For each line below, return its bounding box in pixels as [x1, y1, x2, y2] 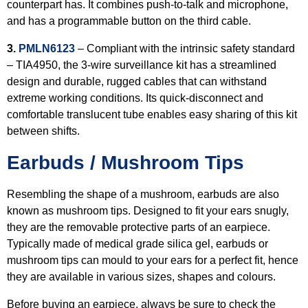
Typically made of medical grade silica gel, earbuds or [7, 238, 268, 250]
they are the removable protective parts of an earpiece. [7, 221, 270, 233]
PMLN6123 [19, 43, 75, 54]
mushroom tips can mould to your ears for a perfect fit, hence [7, 254, 298, 266]
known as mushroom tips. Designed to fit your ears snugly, [7, 205, 289, 217]
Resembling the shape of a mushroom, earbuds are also [7, 188, 279, 200]
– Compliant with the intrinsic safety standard [75, 43, 295, 54]
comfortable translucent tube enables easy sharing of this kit [7, 109, 297, 120]
